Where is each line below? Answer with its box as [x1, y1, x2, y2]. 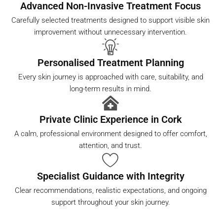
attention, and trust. [79, 141, 142, 150]
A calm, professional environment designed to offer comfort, [14, 129, 207, 138]
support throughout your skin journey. [51, 197, 170, 207]
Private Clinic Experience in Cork [39, 113, 182, 125]
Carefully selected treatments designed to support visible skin [11, 15, 210, 25]
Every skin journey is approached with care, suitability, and [18, 72, 203, 81]
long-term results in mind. [70, 84, 151, 93]
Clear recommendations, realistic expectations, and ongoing [14, 185, 207, 195]
